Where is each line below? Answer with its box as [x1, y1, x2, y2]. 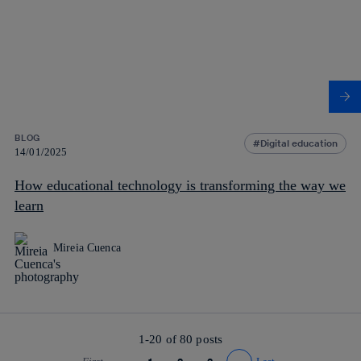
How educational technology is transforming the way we [15, 176, 346, 193]
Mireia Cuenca [53, 241, 121, 254]
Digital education [260, 136, 338, 149]
